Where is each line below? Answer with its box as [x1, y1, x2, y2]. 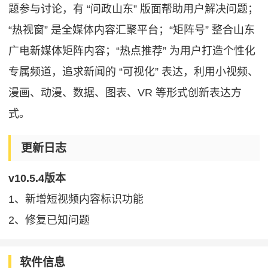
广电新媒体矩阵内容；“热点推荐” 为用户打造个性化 [8, 44, 256, 57]
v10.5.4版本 [8, 172, 66, 184]
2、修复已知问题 [8, 214, 90, 226]
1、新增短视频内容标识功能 [8, 193, 144, 205]
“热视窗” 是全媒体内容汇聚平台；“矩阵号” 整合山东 [8, 23, 255, 36]
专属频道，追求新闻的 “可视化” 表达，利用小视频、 [8, 65, 259, 78]
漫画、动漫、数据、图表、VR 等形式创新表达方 [8, 86, 242, 99]
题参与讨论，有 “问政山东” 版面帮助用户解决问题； [8, 2, 259, 15]
